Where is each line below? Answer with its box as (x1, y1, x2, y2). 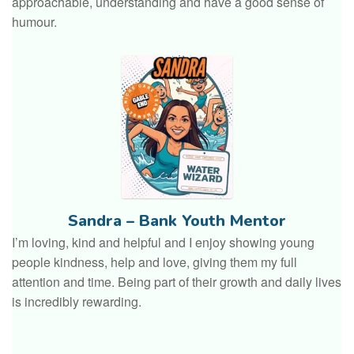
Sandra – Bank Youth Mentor (68, 209, 286, 232)
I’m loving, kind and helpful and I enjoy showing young (12, 232, 314, 251)
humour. (12, 12, 57, 31)
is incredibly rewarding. (12, 292, 141, 311)
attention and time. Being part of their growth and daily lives (12, 272, 341, 291)
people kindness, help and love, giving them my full (12, 252, 297, 271)
